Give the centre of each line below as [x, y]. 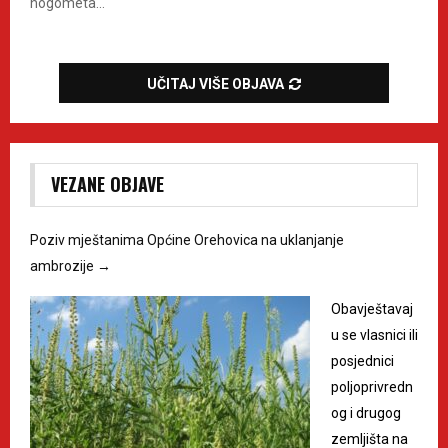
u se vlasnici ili [374, 334]
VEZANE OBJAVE [107, 183]
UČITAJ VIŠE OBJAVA [215, 83]
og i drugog [366, 412]
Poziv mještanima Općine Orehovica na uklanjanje [187, 239]
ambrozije [63, 265]
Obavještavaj [372, 308]
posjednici [362, 360]
